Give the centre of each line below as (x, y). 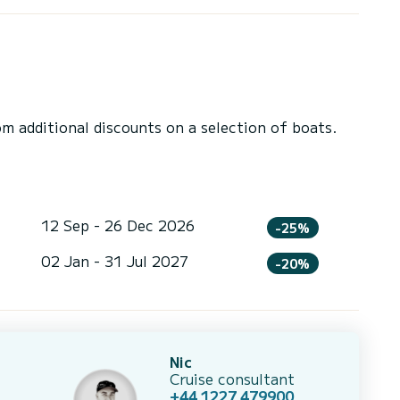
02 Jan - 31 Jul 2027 (114, 260)
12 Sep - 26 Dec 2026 (117, 225)
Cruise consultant (232, 378)
